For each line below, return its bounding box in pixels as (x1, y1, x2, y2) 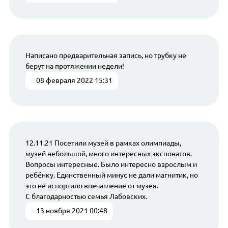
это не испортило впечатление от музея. (25, 181, 158, 190)
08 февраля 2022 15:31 (36, 76, 113, 85)
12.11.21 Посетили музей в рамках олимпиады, (25, 138, 181, 147)
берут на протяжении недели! (25, 62, 124, 71)
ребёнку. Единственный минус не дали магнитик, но (25, 170, 198, 179)
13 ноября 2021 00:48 (36, 206, 108, 215)
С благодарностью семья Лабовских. (25, 192, 147, 201)
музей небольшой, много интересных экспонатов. (25, 149, 192, 158)
